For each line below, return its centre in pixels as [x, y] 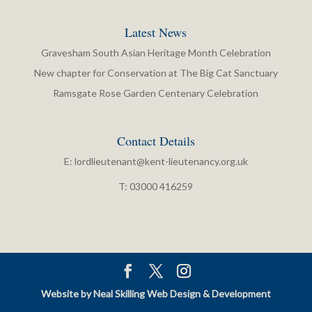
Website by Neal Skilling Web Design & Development [156, 294]
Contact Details [156, 141]
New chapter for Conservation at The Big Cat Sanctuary [156, 72]
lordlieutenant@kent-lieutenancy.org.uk [161, 161]
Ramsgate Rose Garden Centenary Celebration [156, 93]
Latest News [156, 32]
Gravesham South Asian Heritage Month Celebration [156, 52]
